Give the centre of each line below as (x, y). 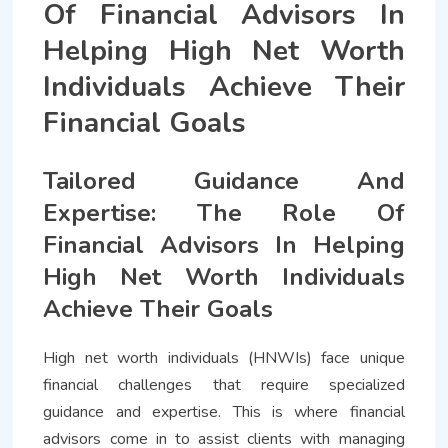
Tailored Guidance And (224, 181)
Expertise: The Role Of (224, 213)
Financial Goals (145, 123)
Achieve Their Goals (158, 309)
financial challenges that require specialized (224, 385)
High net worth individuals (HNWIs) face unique (224, 358)
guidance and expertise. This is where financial (224, 412)
